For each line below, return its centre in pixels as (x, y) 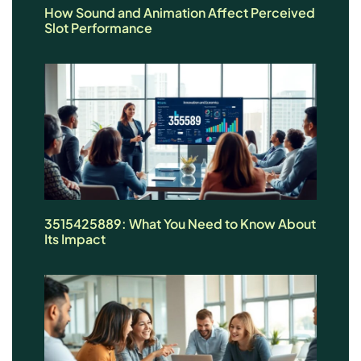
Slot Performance (98, 27)
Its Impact (75, 239)
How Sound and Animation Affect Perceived (180, 12)
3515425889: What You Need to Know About (180, 223)
